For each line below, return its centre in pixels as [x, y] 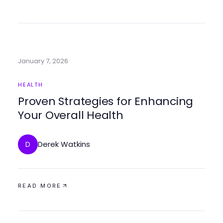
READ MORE [40, 186]
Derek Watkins [64, 144]
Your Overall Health [71, 115]
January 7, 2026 [43, 61]
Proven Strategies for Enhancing [106, 101]
